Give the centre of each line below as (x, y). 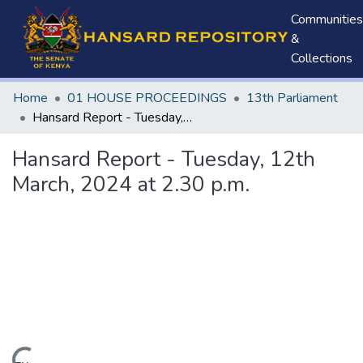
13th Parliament (292, 98)
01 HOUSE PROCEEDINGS (147, 98)
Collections (321, 58)
